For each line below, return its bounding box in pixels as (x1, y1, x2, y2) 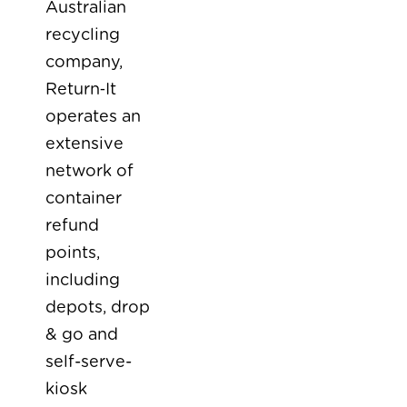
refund (45, 218, 99, 234)
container (45, 191, 122, 207)
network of (45, 164, 134, 180)
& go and (45, 327, 118, 343)
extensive (45, 136, 124, 153)
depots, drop (45, 300, 150, 316)
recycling (45, 27, 120, 44)
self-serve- (45, 354, 132, 371)
